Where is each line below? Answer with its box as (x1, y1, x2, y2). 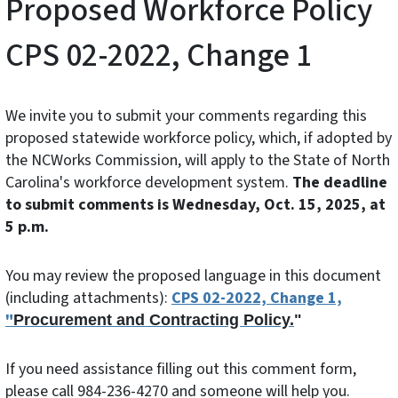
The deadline (292, 171, 387, 194)
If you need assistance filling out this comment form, (5, 357, 356, 380)
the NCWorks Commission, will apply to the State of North (5, 148, 390, 171)
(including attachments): (5, 286, 171, 309)
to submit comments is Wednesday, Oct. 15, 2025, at (5, 193, 386, 216)
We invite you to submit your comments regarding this (5, 104, 367, 127)
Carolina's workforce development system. (5, 171, 292, 194)
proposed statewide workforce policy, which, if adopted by (5, 126, 392, 149)
